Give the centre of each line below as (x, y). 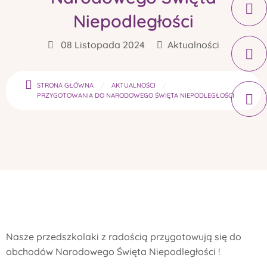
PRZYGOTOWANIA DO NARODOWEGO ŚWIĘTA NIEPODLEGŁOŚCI (136, 95)
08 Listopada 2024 (102, 44)
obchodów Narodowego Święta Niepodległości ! (113, 251)
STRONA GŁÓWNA (65, 85)
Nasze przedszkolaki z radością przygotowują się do (124, 236)
